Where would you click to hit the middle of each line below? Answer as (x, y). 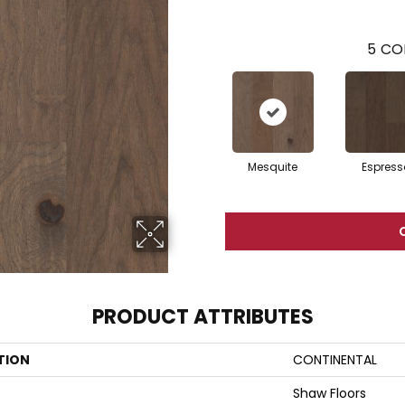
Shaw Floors (330, 393)
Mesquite (273, 167)
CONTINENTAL (335, 360)
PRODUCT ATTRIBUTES (202, 317)
